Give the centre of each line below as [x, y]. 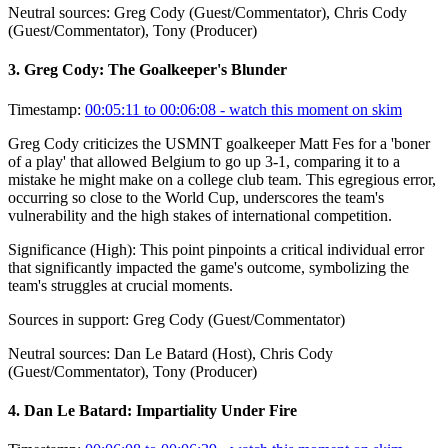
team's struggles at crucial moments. [120, 285]
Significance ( [51, 249]
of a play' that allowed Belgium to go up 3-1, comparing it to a [204, 161]
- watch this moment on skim [309, 109]
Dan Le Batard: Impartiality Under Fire [160, 410]
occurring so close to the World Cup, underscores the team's [196, 197]
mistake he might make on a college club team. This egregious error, [222, 179]
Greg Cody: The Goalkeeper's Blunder [155, 70]
